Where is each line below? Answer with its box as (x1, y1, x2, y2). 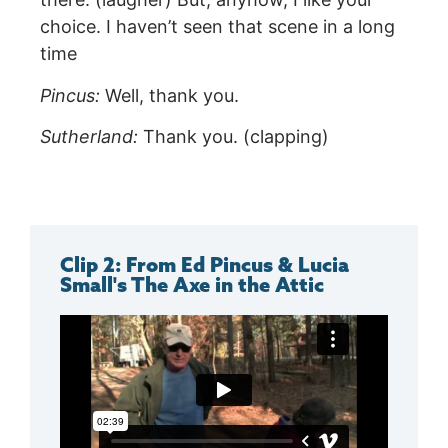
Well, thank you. (100, 84, 239, 106)
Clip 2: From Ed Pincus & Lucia (60, 251, 349, 277)
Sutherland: (40, 126, 138, 148)
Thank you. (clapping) (138, 126, 329, 148)
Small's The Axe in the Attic (60, 271, 324, 297)
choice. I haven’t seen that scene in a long (40, 16, 395, 38)
